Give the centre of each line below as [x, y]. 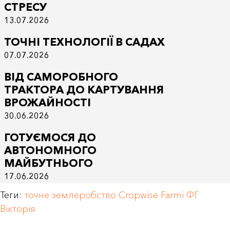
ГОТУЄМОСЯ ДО [50, 137]
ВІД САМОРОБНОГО [61, 76]
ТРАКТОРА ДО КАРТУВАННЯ [84, 89]
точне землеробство [70, 195]
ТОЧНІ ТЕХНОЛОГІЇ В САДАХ [84, 42]
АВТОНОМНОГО [50, 150]
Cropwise [138, 195]
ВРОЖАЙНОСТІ [47, 102]
